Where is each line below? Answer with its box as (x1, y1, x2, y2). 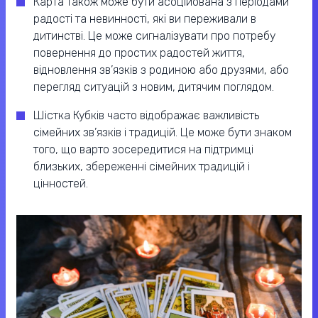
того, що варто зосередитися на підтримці (33, 143, 253, 157)
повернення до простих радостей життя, (33, 46, 245, 60)
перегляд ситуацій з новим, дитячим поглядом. (33, 80, 274, 94)
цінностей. (33, 177, 88, 191)
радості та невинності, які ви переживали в (33, 12, 256, 26)
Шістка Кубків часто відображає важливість (33, 109, 259, 123)
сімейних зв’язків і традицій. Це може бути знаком (33, 126, 292, 140)
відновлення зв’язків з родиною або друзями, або (33, 63, 289, 77)
